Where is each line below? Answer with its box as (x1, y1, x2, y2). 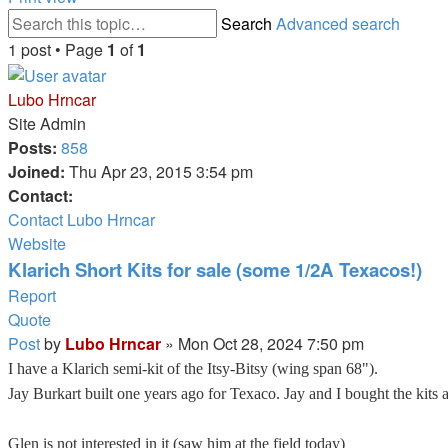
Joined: (8, 159, 65, 183)
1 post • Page (8, 38, 107, 61)
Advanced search (276, 12, 400, 35)
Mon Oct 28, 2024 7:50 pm (178, 331, 364, 355)
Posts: (8, 135, 57, 159)
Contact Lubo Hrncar (8, 207, 155, 231)
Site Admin (8, 111, 86, 135)
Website (8, 231, 66, 255)
